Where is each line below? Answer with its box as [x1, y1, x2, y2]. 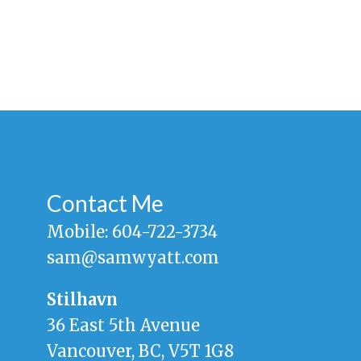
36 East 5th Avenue [47, 315, 201, 336]
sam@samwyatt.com [47, 247, 220, 268]
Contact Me [47, 189, 164, 218]
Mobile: [47, 222, 113, 243]
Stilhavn [47, 289, 118, 310]
